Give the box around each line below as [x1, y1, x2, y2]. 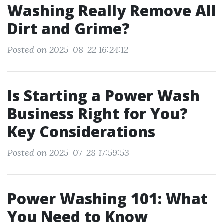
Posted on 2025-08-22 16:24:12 [7, 44, 128, 55]
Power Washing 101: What [7, 188, 208, 209]
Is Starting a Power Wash [7, 85, 200, 106]
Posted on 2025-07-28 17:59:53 [7, 147, 129, 158]
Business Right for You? [7, 103, 188, 124]
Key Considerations [7, 121, 155, 142]
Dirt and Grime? [7, 18, 130, 39]
